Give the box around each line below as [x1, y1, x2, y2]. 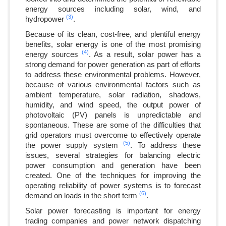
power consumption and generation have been [25, 160, 201, 169]
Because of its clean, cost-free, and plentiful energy [25, 29, 201, 38]
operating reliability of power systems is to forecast [25, 181, 201, 190]
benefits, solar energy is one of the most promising [25, 39, 201, 48]
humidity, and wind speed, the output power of [25, 100, 201, 109]
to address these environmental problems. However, [25, 70, 201, 79]
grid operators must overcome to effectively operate [25, 130, 201, 139]
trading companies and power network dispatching [25, 216, 201, 225]
